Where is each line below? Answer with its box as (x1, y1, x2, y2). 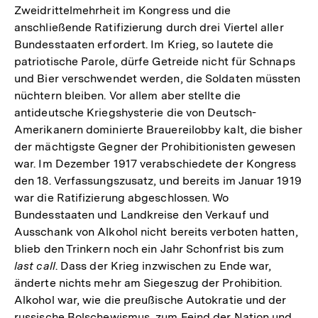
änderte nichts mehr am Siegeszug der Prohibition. (14, 275, 283, 290)
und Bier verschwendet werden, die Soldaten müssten (14, 71, 301, 85)
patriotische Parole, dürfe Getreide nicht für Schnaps (14, 54, 295, 68)
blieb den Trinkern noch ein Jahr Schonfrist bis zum (14, 241, 285, 256)
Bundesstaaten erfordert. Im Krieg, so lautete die (14, 37, 274, 51)
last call (14, 258, 55, 273)
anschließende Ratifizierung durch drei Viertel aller (14, 20, 284, 34)
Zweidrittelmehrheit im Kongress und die (14, 3, 231, 17)
